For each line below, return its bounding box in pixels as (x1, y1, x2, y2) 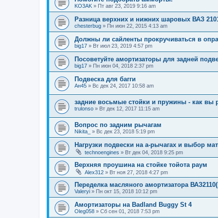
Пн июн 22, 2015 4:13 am (107, 23, 167, 29)
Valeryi (74, 188, 90, 194)
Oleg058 (74, 208, 94, 214)
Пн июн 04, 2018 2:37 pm (93, 63, 153, 69)
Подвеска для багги (74, 75, 136, 83)
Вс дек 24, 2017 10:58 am (92, 83, 154, 89)
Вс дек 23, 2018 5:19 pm (96, 128, 155, 134)
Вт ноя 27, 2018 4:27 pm (109, 169, 168, 175)
